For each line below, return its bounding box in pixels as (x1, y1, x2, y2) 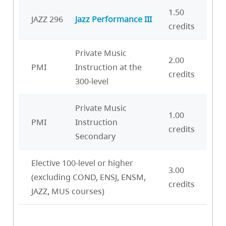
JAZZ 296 (31, 13, 63, 25)
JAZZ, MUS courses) (31, 185, 104, 197)
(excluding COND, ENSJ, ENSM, (31, 171, 146, 183)
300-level (75, 75, 108, 87)
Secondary (75, 130, 116, 142)
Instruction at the (75, 61, 142, 73)
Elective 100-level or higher (31, 157, 133, 168)
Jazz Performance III (75, 13, 152, 25)
